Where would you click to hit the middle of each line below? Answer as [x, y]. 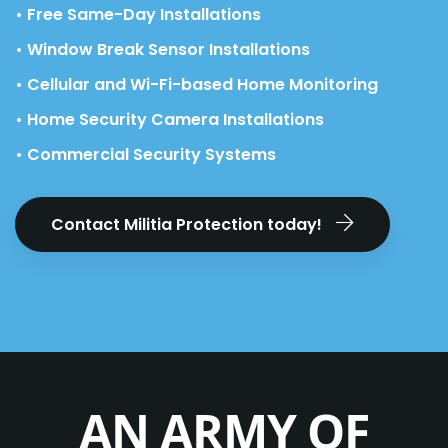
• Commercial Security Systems [145, 155]
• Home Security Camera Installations [169, 120]
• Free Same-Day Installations [138, 15]
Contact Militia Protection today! [188, 225]
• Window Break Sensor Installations [162, 50]
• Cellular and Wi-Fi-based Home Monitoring [196, 85]
